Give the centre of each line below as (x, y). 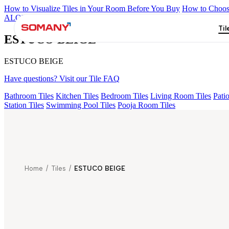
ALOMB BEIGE (32, 18)
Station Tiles (24, 105)
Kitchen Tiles (77, 96)
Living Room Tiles (181, 96)
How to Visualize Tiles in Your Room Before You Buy (92, 8)
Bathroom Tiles (29, 96)
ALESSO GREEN (93, 18)
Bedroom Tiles (124, 96)
